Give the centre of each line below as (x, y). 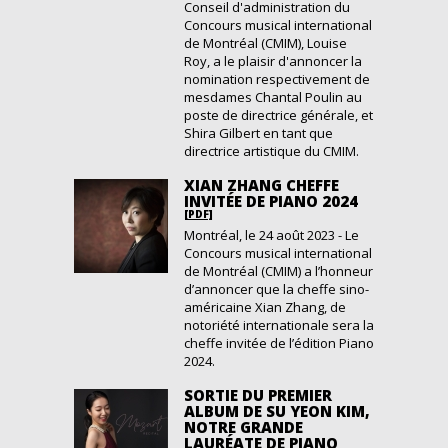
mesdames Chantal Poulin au (273, 97)
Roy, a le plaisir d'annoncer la (273, 61)
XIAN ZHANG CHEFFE (261, 185)
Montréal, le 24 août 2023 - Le (271, 235)
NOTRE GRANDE (243, 427)
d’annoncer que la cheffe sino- (276, 289)
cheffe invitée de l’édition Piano (279, 343)
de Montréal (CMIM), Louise (265, 43)
